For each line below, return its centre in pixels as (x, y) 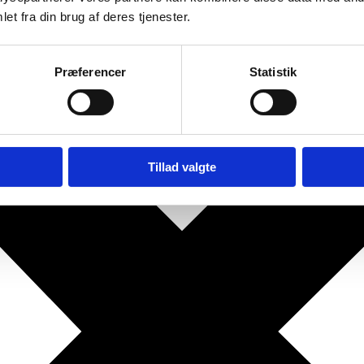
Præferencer (90, 71)
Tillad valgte (182, 167)
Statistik (273, 71)
